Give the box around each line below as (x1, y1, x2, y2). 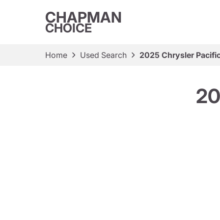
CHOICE (45, 21, 92, 35)
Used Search (80, 50, 127, 60)
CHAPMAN (45, 8, 122, 26)
